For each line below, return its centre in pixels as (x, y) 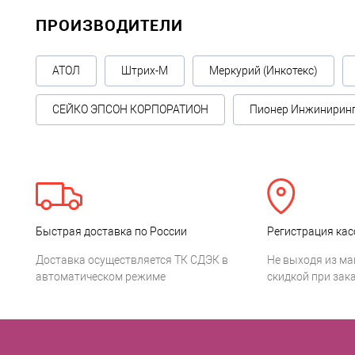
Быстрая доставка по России (111, 231)
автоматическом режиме (101, 277)
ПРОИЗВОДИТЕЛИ (109, 25)
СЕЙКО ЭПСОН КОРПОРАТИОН (130, 109)
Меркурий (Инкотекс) (263, 71)
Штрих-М (145, 71)
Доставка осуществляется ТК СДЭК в (132, 260)
